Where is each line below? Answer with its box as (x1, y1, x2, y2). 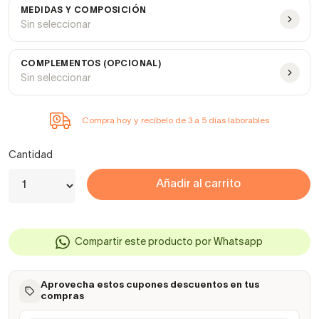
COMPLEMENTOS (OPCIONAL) (21, 60, 162, 68)
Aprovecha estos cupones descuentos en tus (41, 280, 259, 290)
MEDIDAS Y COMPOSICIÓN (21, 6, 147, 15)
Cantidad (9, 150, 53, 160)
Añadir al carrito (156, 179, 241, 189)
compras (41, 291, 84, 301)
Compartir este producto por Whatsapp (75, 237, 263, 247)
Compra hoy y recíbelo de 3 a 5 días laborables (81, 117, 269, 125)
